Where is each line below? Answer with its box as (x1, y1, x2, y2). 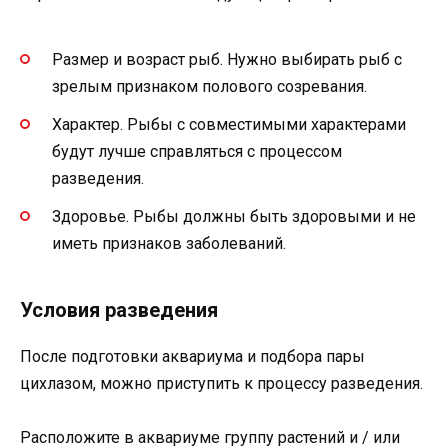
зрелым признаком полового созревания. (52, 76, 367, 96)
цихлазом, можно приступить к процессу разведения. (20, 374, 423, 394)
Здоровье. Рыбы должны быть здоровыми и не (52, 207, 416, 227)
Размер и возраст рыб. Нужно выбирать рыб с (52, 49, 402, 69)
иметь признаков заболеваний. (52, 234, 286, 254)
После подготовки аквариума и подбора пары (20, 347, 365, 367)
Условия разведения (20, 298, 218, 323)
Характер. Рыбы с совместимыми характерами (52, 114, 406, 134)
